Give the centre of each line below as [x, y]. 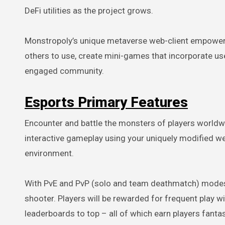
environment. [49, 153]
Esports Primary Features [106, 102]
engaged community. [64, 71]
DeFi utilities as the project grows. [89, 10]
